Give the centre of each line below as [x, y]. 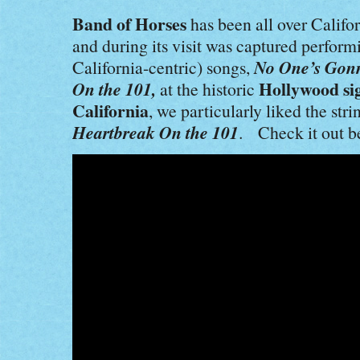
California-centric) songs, [163, 67]
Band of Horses [129, 24]
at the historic [209, 89]
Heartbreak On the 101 [155, 132]
